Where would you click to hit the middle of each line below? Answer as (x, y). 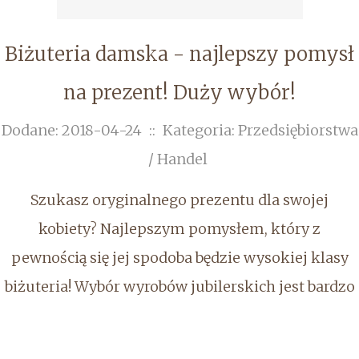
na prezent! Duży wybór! (179, 93)
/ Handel (177, 159)
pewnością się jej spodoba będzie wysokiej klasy (179, 258)
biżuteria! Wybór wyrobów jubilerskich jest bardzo (179, 286)
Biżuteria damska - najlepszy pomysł (179, 54)
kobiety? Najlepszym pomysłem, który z (179, 229)
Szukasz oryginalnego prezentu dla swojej (179, 200)
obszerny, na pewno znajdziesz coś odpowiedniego (179, 315)
